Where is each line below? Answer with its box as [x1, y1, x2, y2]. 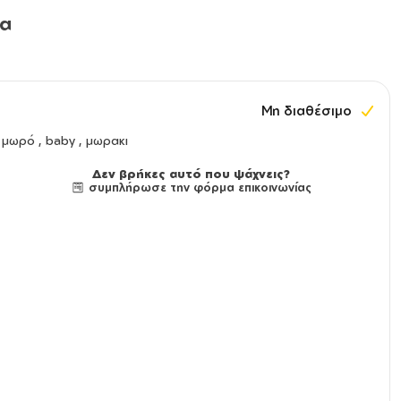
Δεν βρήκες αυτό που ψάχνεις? [91, 166, 290, 182]
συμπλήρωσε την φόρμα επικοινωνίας [84, 180, 311, 195]
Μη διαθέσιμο [261, 102, 353, 120]
